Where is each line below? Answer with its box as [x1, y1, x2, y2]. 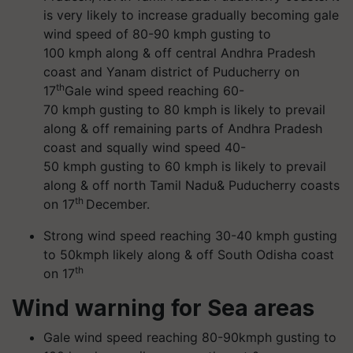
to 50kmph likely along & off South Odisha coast [43, 247, 334, 262]
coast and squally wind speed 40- [43, 139, 246, 155]
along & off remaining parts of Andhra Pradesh [43, 121, 322, 136]
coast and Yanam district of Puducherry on [43, 64, 299, 80]
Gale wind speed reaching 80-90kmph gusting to [43, 329, 336, 345]
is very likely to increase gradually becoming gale [43, 7, 339, 23]
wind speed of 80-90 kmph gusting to [43, 26, 271, 42]
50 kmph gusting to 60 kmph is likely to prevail [43, 158, 326, 174]
